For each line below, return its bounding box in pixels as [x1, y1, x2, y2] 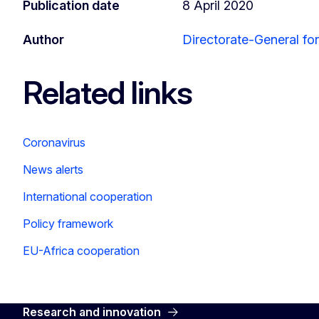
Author [23, 31, 64, 47]
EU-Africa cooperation [23, 243, 140, 258]
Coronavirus [23, 135, 85, 150]
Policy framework [23, 216, 113, 231]
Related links [23, 73, 192, 113]
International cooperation [23, 189, 152, 204]
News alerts [23, 162, 83, 177]
